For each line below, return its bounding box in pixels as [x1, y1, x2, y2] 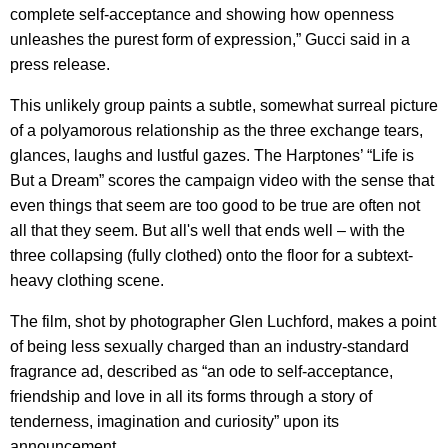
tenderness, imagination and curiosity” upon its [10, 412, 339, 430]
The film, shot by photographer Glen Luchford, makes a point [10, 312, 436, 330]
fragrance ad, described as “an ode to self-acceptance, [10, 362, 393, 380]
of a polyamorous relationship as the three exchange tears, [10, 121, 423, 139]
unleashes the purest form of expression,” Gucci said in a [10, 30, 410, 48]
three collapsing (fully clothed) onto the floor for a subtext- [10, 246, 413, 264]
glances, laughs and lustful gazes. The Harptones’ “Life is [10, 146, 414, 164]
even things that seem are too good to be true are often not [10, 196, 420, 214]
